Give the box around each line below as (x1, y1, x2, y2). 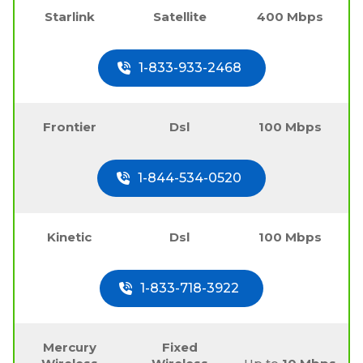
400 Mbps (256, 8, 323, 24)
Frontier (42, 118, 96, 135)
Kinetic (47, 228, 92, 245)
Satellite (152, 8, 207, 24)
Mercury (42, 339, 96, 355)
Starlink (44, 8, 95, 24)
